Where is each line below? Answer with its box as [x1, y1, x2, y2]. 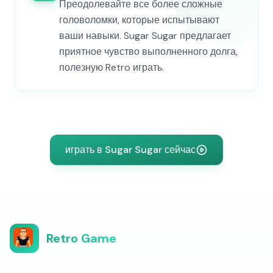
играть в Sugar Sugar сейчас [65, 143, 196, 156]
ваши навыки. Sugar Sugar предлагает [59, 29, 231, 42]
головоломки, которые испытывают [59, 13, 219, 26]
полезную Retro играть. [59, 61, 164, 74]
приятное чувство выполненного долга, [59, 45, 238, 58]
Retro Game [46, 230, 116, 246]
